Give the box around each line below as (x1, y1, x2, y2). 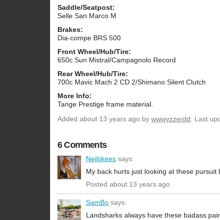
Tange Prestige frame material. (57, 100, 153, 109)
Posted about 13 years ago (86, 180, 170, 189)
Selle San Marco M (57, 12, 116, 20)
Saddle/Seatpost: (57, 3, 115, 12)
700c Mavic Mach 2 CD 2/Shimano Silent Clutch (57, 78, 206, 86)
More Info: (57, 92, 92, 100)
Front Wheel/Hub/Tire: (57, 48, 131, 56)
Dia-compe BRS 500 (57, 34, 121, 42)
